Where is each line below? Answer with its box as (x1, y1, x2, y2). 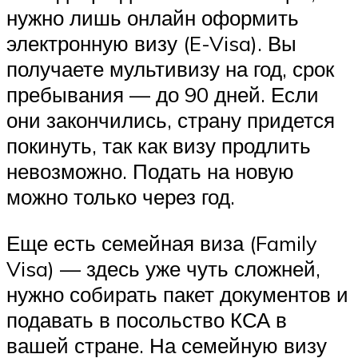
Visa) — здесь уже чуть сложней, (6, 255, 320, 281)
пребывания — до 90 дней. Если (6, 82, 319, 108)
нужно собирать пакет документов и (6, 280, 348, 307)
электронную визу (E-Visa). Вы (6, 30, 296, 57)
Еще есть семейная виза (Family (6, 229, 317, 256)
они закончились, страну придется (6, 107, 335, 133)
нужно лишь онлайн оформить (6, 5, 299, 31)
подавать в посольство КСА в (6, 306, 287, 332)
